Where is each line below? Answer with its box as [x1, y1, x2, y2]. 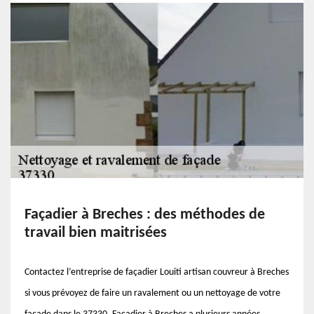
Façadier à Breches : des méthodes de [25, 207, 265, 223]
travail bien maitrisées [25, 225, 167, 241]
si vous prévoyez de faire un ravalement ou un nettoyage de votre [25, 288, 280, 299]
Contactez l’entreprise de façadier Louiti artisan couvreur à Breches [25, 267, 289, 278]
